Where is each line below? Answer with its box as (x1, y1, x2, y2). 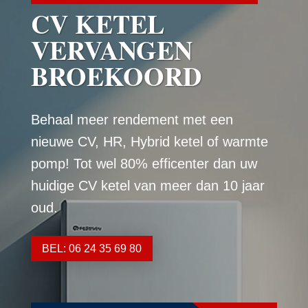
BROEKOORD (30, 56, 201, 95)
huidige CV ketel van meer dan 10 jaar (30, 177, 265, 193)
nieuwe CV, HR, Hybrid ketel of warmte (30, 133, 268, 149)
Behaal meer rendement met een (30, 111, 233, 127)
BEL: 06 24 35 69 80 (41, 242, 142, 254)
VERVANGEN (30, 30, 192, 69)
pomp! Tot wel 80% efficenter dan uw (30, 155, 257, 171)
